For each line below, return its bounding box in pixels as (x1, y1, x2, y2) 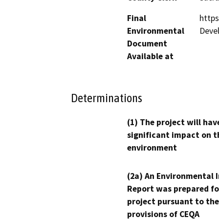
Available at (127, 50, 174, 62)
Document (127, 38, 167, 49)
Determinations (71, 91, 142, 105)
